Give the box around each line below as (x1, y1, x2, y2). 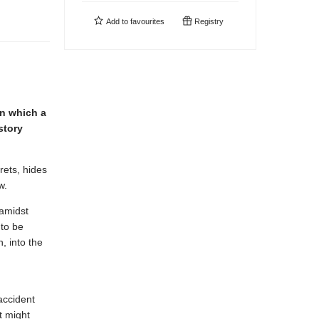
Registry (192, 17, 224, 26)
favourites (130, 17, 164, 26)
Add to (104, 17, 130, 26)
